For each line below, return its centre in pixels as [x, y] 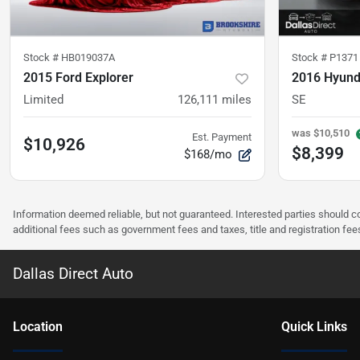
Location [38, 326]
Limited [43, 99]
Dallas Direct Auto [73, 273]
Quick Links [314, 326]
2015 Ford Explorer [78, 77]
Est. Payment [222, 137]
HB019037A [88, 57]
